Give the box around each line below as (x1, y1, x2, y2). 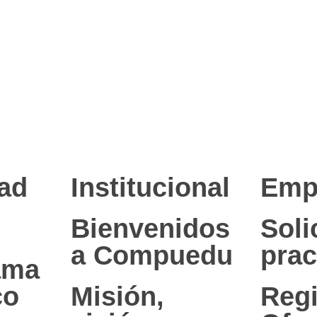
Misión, (70, 282, 164, 311)
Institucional (70, 173, 230, 202)
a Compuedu (70, 241, 233, 270)
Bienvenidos (70, 214, 230, 243)
